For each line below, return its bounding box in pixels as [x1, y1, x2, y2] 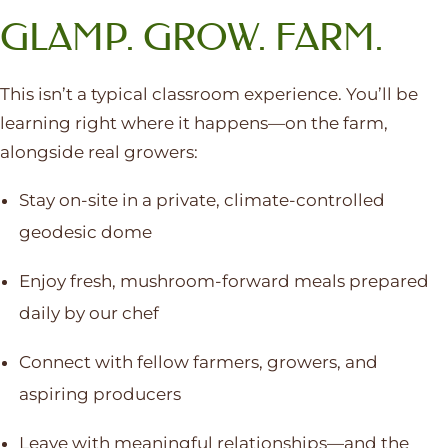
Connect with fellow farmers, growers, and [18, 352, 378, 373]
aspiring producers [18, 384, 181, 405]
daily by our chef [18, 303, 159, 324]
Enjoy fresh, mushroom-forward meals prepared [18, 271, 429, 292]
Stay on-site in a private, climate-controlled [18, 190, 385, 211]
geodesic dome [18, 222, 152, 243]
